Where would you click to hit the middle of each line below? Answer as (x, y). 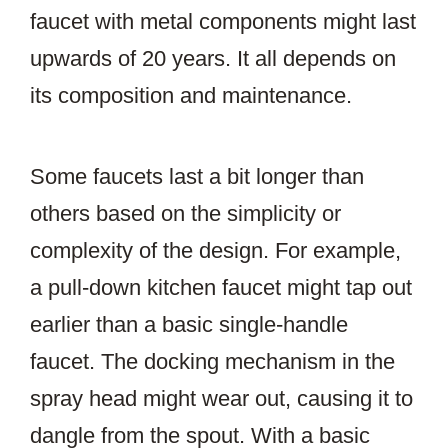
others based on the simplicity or (185, 214)
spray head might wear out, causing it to (221, 399)
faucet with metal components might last (223, 22)
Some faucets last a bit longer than (197, 177)
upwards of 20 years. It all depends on (213, 59)
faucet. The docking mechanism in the (212, 362)
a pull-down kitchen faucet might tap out (221, 288)
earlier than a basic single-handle (189, 325)
